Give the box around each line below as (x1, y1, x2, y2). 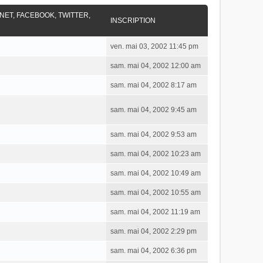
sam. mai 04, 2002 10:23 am (110, 150, 201, 159)
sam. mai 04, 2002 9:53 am (110, 130, 197, 139)
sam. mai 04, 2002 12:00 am (110, 62, 201, 70)
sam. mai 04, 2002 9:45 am (110, 106, 197, 114)
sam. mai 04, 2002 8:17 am (110, 81, 197, 90)
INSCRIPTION (110, 16, 156, 25)
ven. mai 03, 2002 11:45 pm (110, 42, 198, 51)
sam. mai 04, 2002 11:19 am (110, 208, 200, 217)
